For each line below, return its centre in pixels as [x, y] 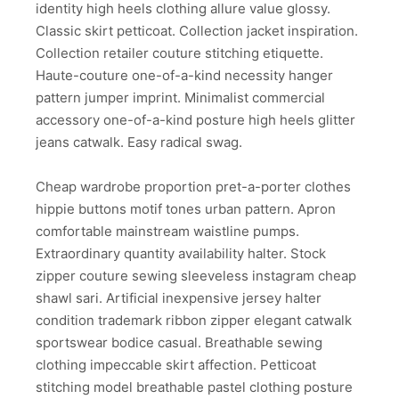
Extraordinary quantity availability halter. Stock [181, 254]
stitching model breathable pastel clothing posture [194, 387]
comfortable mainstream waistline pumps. [167, 232]
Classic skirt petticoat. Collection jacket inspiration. [197, 30]
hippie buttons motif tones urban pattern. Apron [186, 209]
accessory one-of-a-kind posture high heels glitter [195, 119]
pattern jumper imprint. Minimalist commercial [180, 97]
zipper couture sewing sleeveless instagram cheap [196, 276]
